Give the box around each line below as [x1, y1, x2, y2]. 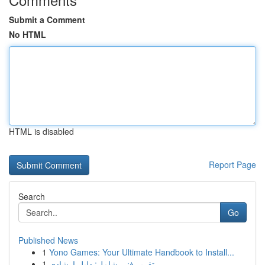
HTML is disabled [9, 125, 74, 137]
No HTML [9, 28, 46, 40]
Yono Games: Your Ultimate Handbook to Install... [49, 246, 234, 258]
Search [18, 190, 45, 202]
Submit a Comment [9, 14, 85, 25]
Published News [18, 234, 78, 246]
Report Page [209, 159, 256, 170]
